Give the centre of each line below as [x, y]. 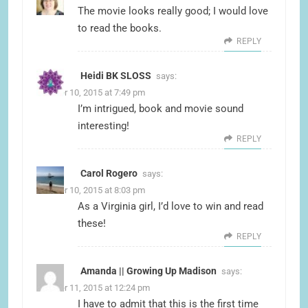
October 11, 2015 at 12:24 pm [93, 288]
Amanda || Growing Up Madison [148, 271]
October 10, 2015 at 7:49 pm [91, 93]
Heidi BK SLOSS [116, 76]
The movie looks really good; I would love [173, 11]
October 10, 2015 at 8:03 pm [91, 190]
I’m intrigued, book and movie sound [161, 109]
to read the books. [120, 29]
